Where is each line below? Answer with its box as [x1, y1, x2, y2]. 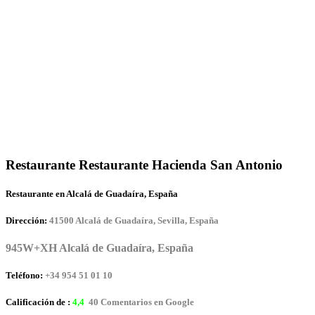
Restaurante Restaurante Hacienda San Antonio [6, 157, 283, 172]
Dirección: [6, 214, 47, 226]
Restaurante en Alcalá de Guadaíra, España [6, 188, 178, 199]
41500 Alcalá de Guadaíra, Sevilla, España [49, 214, 219, 226]
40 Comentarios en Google [86, 297, 194, 308]
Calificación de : [6, 297, 72, 308]
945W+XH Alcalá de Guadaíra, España [6, 242, 193, 255]
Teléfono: [6, 270, 43, 281]
